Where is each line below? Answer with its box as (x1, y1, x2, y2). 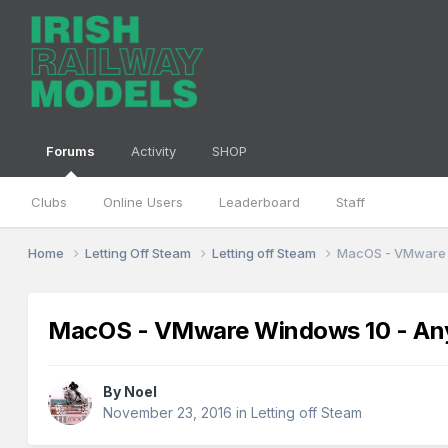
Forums (46, 143, 96, 159)
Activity (131, 143, 177, 159)
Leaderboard (219, 194, 301, 210)
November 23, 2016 (103, 404, 233, 422)
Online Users (103, 194, 184, 210)
